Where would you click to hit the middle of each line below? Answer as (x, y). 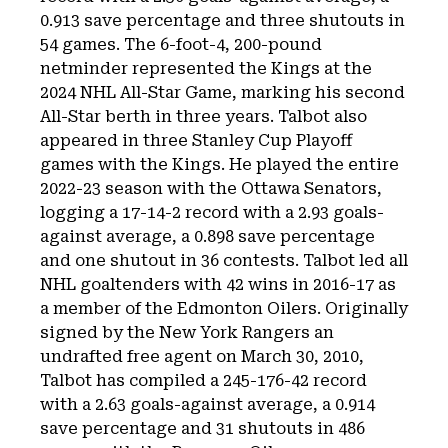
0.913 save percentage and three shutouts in (222, 20)
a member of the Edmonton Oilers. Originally (224, 308)
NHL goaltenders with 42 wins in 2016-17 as (218, 284)
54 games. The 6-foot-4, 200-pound (181, 44)
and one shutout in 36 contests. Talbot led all (224, 260)
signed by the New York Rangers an (187, 332)
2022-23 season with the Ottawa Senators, (211, 188)
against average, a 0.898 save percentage (207, 236)
